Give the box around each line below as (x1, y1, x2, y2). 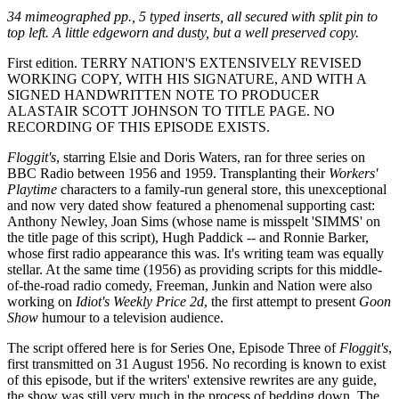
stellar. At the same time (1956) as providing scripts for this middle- (7, 261, 382, 277)
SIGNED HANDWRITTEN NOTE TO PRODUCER (7, 86, 320, 102)
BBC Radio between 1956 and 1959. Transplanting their (7, 165, 329, 181)
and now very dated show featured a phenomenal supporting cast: (7, 197, 375, 213)
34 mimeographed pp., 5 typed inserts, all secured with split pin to (7, 8, 378, 24)
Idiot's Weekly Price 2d (76, 293, 204, 309)
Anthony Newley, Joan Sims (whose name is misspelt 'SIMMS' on (7, 213, 380, 229)
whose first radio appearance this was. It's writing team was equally (7, 245, 384, 261)
